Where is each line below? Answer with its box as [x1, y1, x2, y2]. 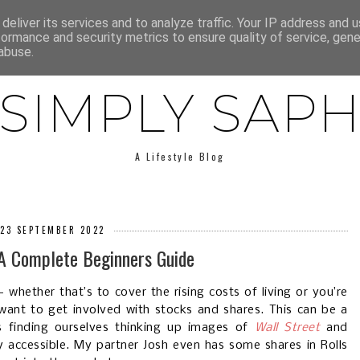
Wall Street [254, 321, 321, 335]
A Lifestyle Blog [135, 149, 225, 163]
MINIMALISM [212, 14, 280, 27]
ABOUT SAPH [31, 14, 100, 27]
